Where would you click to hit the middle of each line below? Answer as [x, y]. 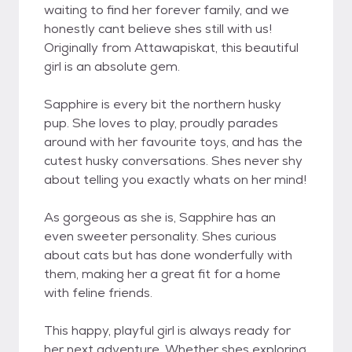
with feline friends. [98, 293]
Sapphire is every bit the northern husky [163, 104]
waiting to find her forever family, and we [167, 10]
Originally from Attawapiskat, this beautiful [171, 48]
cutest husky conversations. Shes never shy [173, 161]
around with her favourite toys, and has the [173, 142]
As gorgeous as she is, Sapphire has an [160, 217]
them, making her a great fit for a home [162, 274]
